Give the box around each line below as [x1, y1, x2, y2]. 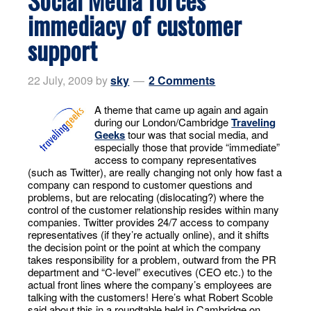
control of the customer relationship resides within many [28, 201, 280, 217]
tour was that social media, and [125, 126, 269, 142]
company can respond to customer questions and [28, 176, 253, 192]
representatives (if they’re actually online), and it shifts [28, 226, 270, 242]
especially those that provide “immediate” [94, 139, 280, 154]
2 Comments [149, 72, 216, 88]
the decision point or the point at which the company [28, 239, 262, 254]
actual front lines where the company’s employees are [28, 276, 272, 292]
